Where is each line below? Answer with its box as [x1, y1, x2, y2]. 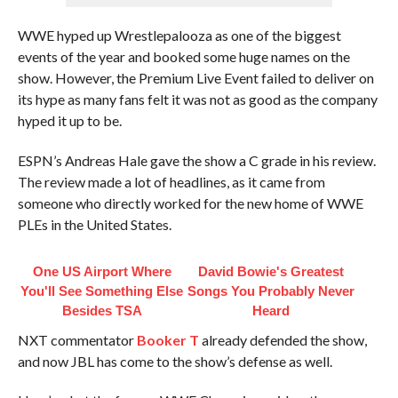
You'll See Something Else [20, 283, 184, 298]
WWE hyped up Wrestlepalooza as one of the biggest [17, 27, 341, 44]
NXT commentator [17, 331, 137, 348]
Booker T [136, 331, 199, 348]
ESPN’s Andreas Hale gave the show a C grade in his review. [17, 152, 376, 169]
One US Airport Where [32, 264, 171, 279]
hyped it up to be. [17, 112, 122, 129]
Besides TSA [61, 303, 142, 318]
